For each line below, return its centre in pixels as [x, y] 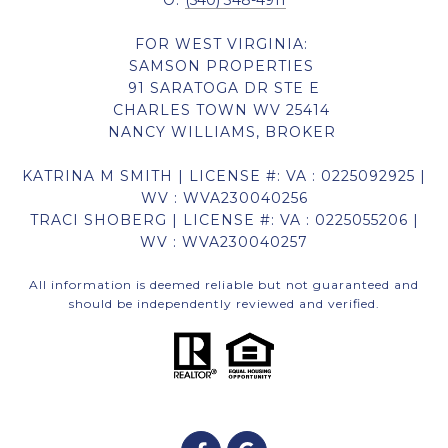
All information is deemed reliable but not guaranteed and [224, 285]
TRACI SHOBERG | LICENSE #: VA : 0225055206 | [224, 220]
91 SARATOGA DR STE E [224, 88]
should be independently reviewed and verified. [224, 304]
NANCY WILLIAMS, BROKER [224, 132]
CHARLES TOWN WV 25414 [224, 110]
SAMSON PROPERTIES [224, 66]
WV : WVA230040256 [224, 198]
